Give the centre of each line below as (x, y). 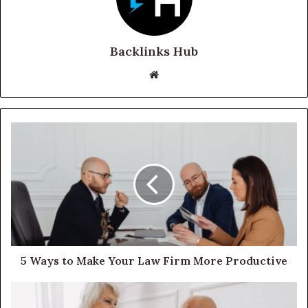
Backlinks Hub (154, 51)
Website (178, 74)
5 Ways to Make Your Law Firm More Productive (154, 260)
